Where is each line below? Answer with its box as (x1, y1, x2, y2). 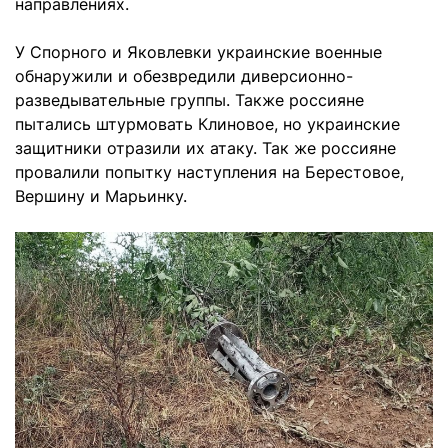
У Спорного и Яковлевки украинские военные (15, 42, 382, 62)
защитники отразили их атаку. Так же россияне (15, 138, 396, 158)
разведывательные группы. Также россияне (15, 90, 364, 110)
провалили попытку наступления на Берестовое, (15, 162, 404, 182)
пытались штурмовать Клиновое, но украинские (15, 114, 400, 134)
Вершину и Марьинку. (15, 186, 187, 206)
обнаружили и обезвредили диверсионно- (15, 66, 353, 86)
